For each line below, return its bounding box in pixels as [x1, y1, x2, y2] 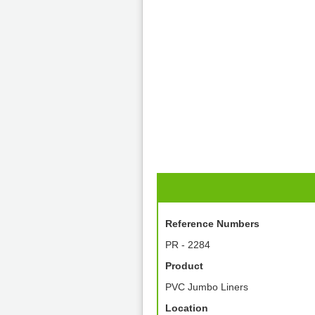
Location [165, 302, 208, 314]
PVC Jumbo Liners [165, 281, 248, 292]
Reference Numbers [165, 218, 259, 229]
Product [165, 260, 203, 271]
